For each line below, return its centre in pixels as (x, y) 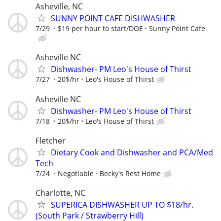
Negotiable (76, 173)
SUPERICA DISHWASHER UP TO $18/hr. (122, 204)
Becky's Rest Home (130, 173)
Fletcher (51, 140)
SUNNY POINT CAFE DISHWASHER (113, 18)
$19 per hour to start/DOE (100, 29)
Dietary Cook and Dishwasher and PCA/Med (132, 152)
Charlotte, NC (60, 193)
